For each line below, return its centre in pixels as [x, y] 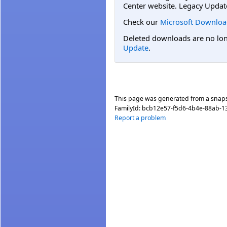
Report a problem [140, 118]
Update [136, 48]
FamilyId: [128, 108]
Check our [142, 22]
